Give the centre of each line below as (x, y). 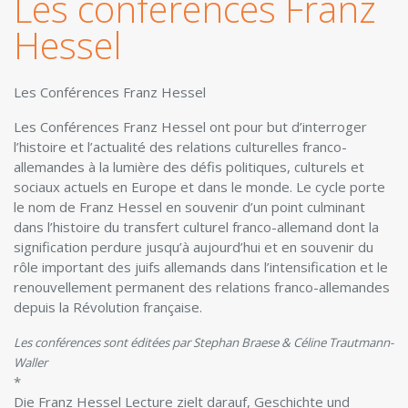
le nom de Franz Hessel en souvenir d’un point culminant (189, 207)
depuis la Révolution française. (108, 307)
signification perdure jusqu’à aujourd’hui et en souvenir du (194, 247)
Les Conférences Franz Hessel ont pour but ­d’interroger (190, 127)
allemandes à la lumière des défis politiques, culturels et (189, 167)
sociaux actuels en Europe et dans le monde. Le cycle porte (199, 187)
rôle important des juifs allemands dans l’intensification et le (201, 267)
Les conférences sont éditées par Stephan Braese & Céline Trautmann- (204, 342)
